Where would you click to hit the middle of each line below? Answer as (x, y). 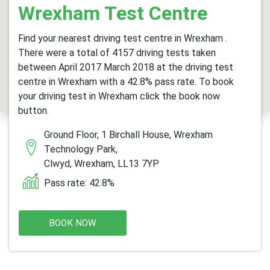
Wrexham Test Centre (113, 13)
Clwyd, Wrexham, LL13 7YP (102, 164)
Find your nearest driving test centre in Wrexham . (123, 38)
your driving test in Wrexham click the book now (119, 96)
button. (33, 111)
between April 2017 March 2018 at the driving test (126, 67)
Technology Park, (81, 149)
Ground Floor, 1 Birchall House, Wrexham (128, 135)
